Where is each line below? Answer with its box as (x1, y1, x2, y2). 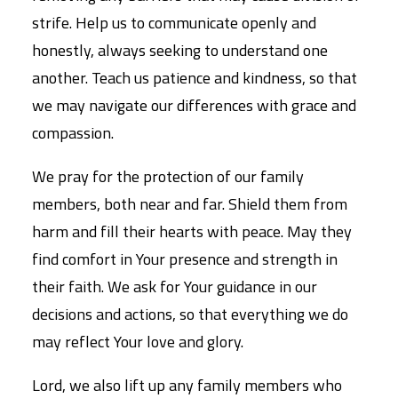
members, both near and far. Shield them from (32, 192, 347, 216)
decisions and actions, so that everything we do (32, 302, 348, 326)
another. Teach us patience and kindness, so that (32, 66, 357, 90)
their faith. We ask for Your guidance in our (32, 275, 317, 298)
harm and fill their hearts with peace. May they (32, 219, 352, 243)
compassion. (32, 121, 114, 145)
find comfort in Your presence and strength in (32, 247, 338, 271)
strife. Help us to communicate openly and (32, 11, 316, 35)
